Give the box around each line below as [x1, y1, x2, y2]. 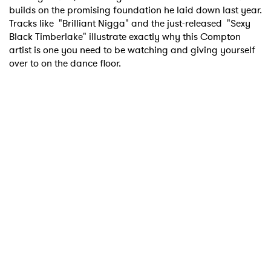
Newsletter [19, 157, 118, 185]
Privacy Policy [157, 202, 218, 216]
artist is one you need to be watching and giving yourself [9, 43, 255, 57]
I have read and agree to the [31, 202, 157, 216]
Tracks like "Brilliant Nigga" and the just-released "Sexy [9, 16, 250, 31]
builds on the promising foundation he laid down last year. [9, 3, 262, 18]
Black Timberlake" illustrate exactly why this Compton [9, 30, 241, 44]
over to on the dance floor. [9, 56, 126, 71]
